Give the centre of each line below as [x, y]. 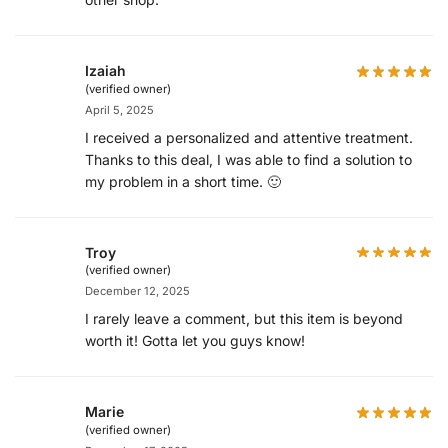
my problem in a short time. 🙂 [183, 181]
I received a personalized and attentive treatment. [249, 137]
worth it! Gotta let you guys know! [195, 341]
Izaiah [105, 71]
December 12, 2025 [137, 291]
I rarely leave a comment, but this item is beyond [244, 319]
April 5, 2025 [119, 109]
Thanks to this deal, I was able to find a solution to [248, 159]
